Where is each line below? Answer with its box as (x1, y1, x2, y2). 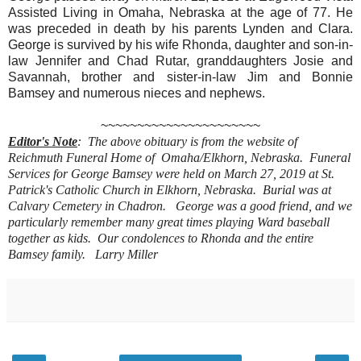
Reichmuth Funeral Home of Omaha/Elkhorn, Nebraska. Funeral (8, 151, 351, 165)
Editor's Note (8, 135, 77, 149)
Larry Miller (92, 247, 168, 262)
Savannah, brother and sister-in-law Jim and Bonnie (8, 70, 353, 85)
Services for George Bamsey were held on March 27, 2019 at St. (8, 167, 334, 181)
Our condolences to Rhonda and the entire (98, 231, 313, 246)
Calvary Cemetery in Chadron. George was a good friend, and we (8, 199, 352, 214)
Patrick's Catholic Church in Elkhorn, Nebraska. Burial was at (8, 183, 331, 197)
